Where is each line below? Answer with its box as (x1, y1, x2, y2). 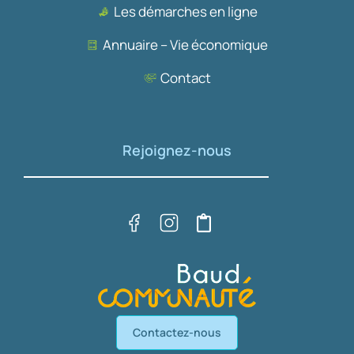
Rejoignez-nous (122, 141, 232, 160)
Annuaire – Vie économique (103, 36, 268, 55)
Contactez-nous (133, 325, 221, 341)
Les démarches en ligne (113, 2, 258, 21)
